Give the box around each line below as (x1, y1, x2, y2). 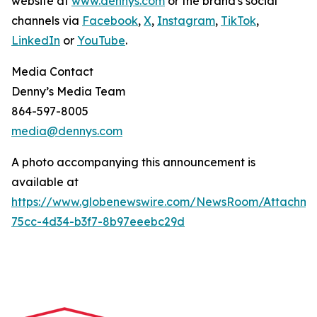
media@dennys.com (11, 124, 122, 138)
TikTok (221, 13, 256, 28)
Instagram (157, 13, 215, 28)
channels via (11, 13, 82, 28)
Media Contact (11, 64, 93, 79)
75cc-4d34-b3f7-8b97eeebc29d (11, 214, 185, 229)
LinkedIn (11, 33, 60, 47)
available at (11, 175, 79, 189)
